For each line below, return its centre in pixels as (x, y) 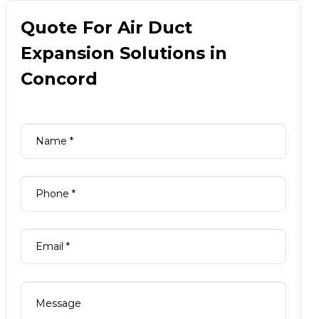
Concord (59, 79)
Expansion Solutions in (124, 53)
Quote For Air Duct (106, 28)
